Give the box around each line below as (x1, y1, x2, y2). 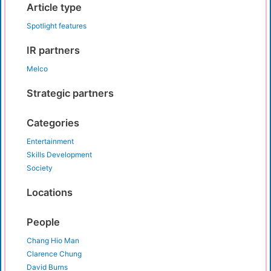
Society (27, 163, 53, 173)
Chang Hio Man (27, 236, 79, 246)
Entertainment (27, 137, 74, 146)
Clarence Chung (27, 249, 82, 259)
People (27, 216, 60, 229)
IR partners (27, 44, 80, 57)
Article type (27, 1, 82, 14)
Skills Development (27, 150, 92, 160)
